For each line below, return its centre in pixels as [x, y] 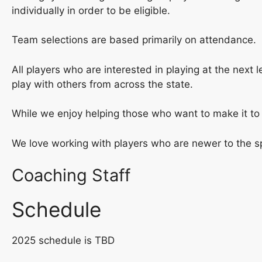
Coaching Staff [71, 175]
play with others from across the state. [102, 84]
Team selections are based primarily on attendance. [134, 40]
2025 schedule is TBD [63, 240]
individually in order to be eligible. [91, 10]
